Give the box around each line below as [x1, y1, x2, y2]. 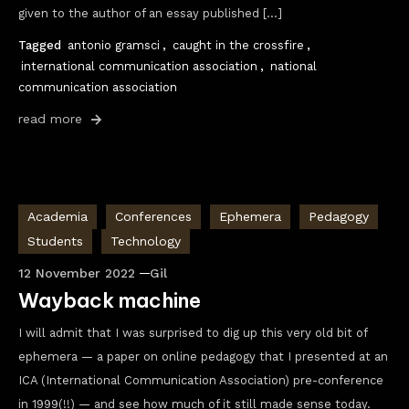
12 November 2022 [18, 266, 135, 280]
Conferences [115, 209, 192, 224]
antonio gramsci [68, 38, 160, 52]
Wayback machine [18, 288, 201, 313]
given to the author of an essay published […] [18, 6, 282, 20]
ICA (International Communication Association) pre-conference [18, 373, 383, 387]
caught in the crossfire [173, 38, 304, 52]
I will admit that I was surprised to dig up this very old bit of [18, 326, 367, 340]
